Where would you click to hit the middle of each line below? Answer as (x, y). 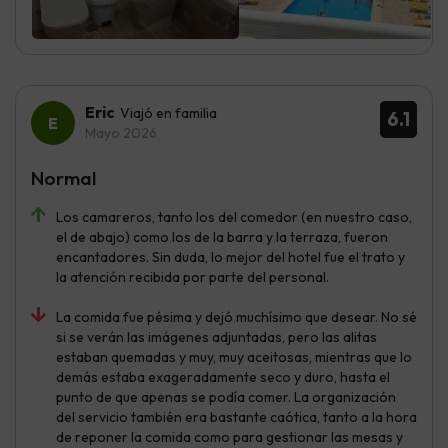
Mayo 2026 (121, 132)
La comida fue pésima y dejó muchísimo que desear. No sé (236, 316)
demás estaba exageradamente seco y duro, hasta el (223, 376)
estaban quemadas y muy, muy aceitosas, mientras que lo (234, 356)
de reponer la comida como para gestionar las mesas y (229, 436)
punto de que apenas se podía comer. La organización (226, 396)
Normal (63, 177)
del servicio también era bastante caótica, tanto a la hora (236, 416)
